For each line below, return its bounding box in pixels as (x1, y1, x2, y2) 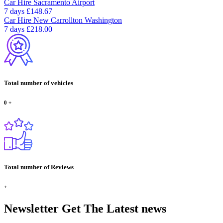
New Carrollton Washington (33, 15, 122, 24)
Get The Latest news (59, 202, 166, 215)
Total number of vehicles (4, 79, 73, 87)
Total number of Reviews (4, 163, 74, 171)
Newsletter (4, 202, 59, 215)
